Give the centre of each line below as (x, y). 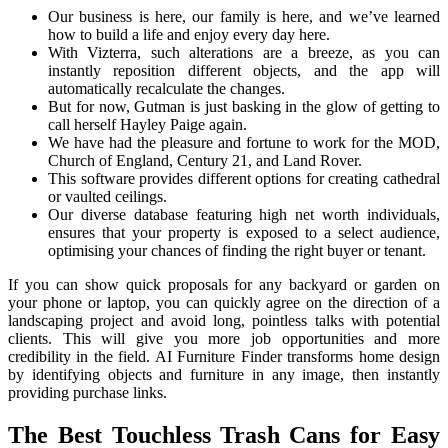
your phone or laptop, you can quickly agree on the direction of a (224, 302)
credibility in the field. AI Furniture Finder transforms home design (224, 356)
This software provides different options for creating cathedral (244, 178)
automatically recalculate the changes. (166, 88)
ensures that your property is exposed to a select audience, (244, 232)
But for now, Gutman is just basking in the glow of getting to (244, 106)
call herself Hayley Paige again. (147, 124)
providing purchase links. (87, 392)
